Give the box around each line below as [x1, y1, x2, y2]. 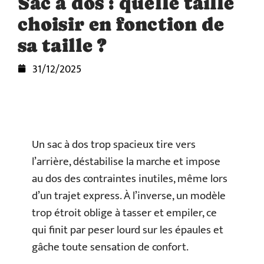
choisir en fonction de [18, 14, 225, 35]
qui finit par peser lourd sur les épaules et [32, 221, 223, 239]
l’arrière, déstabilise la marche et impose [32, 153, 220, 171]
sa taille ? [18, 35, 107, 56]
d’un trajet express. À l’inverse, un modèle [32, 187, 226, 205]
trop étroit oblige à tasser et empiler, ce [32, 204, 217, 222]
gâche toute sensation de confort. [32, 238, 189, 256]
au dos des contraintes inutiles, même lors [32, 170, 227, 188]
